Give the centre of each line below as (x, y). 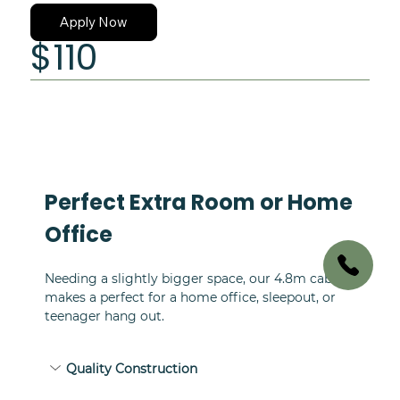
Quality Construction (131, 369)
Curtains (59, 12)
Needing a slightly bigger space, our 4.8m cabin (196, 278)
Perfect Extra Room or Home (200, 202)
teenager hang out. (104, 316)
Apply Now (93, 22)
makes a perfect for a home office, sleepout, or (192, 297)
